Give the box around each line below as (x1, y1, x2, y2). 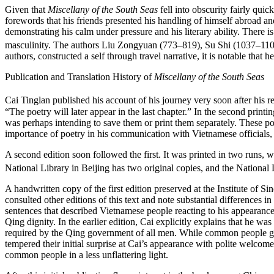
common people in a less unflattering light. (5, 250, 168, 261)
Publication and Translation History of (5, 72, 154, 83)
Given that (5, 4, 48, 15)
